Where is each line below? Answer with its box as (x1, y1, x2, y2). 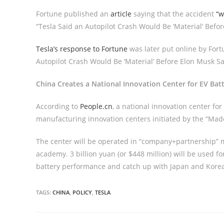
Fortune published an (36, 9, 110, 18)
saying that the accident (131, 9, 216, 18)
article (110, 9, 131, 18)
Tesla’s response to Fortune (36, 44, 127, 53)
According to (36, 101, 80, 111)
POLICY (72, 188, 92, 196)
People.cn (80, 101, 112, 111)
